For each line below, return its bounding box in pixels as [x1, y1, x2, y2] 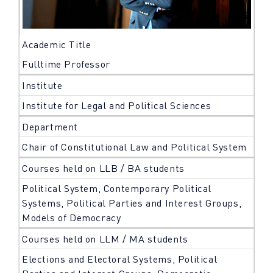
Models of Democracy [22, 211, 121, 224]
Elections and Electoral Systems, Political [22, 253, 218, 266]
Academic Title [22, 38, 91, 51]
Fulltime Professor [22, 58, 110, 71]
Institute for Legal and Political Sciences [22, 99, 211, 112]
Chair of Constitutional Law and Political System [22, 141, 247, 154]
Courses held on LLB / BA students [22, 162, 185, 175]
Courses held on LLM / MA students [22, 233, 188, 246]
